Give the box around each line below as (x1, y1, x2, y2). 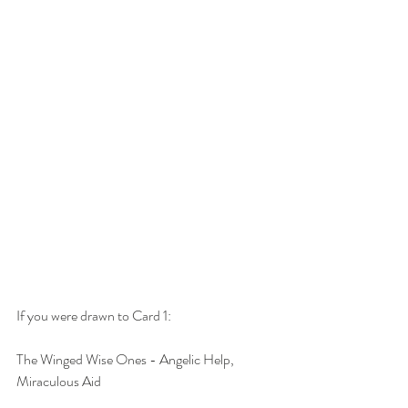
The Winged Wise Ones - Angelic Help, (16, 349, 237, 371)
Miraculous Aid (16, 371, 101, 393)
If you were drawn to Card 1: (16, 305, 171, 327)
